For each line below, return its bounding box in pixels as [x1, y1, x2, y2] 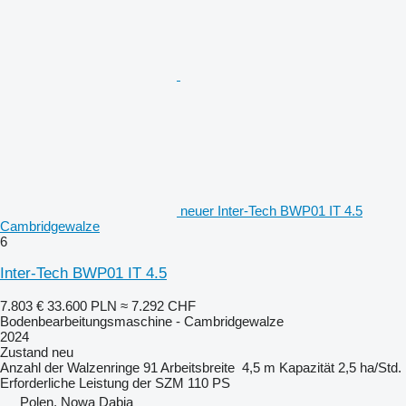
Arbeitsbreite [160, 360, 235, 375]
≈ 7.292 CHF [121, 298, 196, 314]
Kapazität [279, 360, 334, 375]
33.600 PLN [47, 298, 117, 314]
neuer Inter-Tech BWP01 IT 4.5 [180, 203, 362, 218]
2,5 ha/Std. [338, 360, 401, 375]
